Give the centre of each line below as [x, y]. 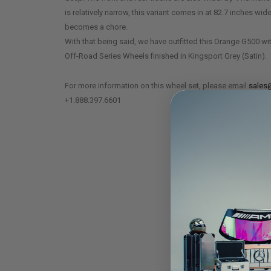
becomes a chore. [96, 27]
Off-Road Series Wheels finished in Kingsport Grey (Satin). [166, 56]
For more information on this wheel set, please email [157, 86]
